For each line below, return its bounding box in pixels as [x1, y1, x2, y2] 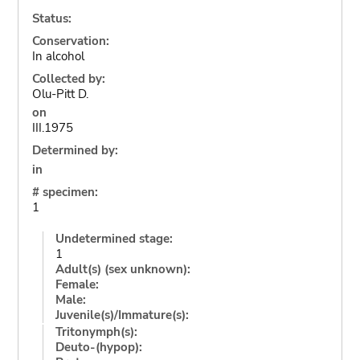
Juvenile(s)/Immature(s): [55, 306, 189, 323]
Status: [31, 10, 72, 27]
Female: [55, 276, 99, 292]
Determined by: [31, 142, 118, 158]
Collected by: [31, 70, 105, 87]
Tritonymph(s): [55, 323, 137, 340]
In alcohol [31, 47, 84, 64]
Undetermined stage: [55, 230, 173, 247]
